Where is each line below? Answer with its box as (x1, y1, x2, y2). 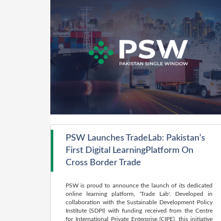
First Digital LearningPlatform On (66, 146, 193, 155)
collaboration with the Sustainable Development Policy (66, 199, 213, 205)
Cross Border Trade (66, 158, 141, 167)
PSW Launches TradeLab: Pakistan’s (66, 134, 205, 143)
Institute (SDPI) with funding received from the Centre (66, 208, 213, 214)
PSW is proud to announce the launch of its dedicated (66, 183, 213, 188)
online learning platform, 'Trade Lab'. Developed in (66, 191, 213, 197)
